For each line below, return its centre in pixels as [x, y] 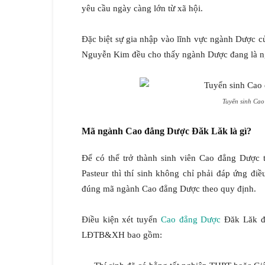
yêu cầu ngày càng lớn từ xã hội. [142, 9]
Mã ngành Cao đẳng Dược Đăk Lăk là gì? [167, 131]
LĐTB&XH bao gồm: [122, 235]
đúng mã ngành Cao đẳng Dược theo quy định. [169, 189]
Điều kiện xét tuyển [121, 220]
